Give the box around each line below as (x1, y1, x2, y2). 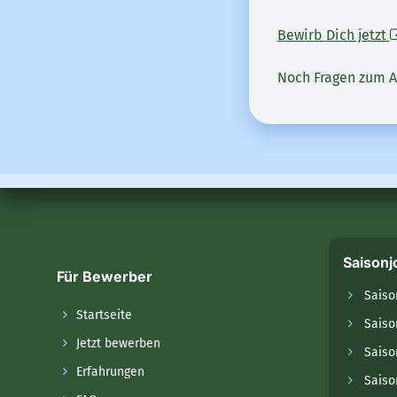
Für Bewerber (57, 267, 152, 285)
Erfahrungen (73, 363, 144, 379)
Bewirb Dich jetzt (276, 26, 390, 43)
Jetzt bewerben (73, 335, 160, 351)
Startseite (73, 307, 132, 323)
